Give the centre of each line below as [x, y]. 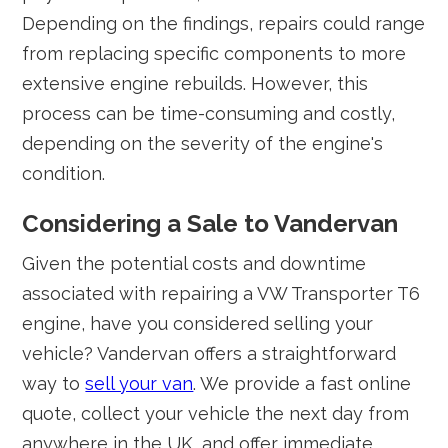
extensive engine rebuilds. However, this [195, 83]
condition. [64, 173]
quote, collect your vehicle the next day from [216, 413]
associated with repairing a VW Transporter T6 [221, 293]
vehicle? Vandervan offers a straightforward [209, 353]
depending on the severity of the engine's [203, 143]
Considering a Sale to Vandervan [210, 223]
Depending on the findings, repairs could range [224, 23]
